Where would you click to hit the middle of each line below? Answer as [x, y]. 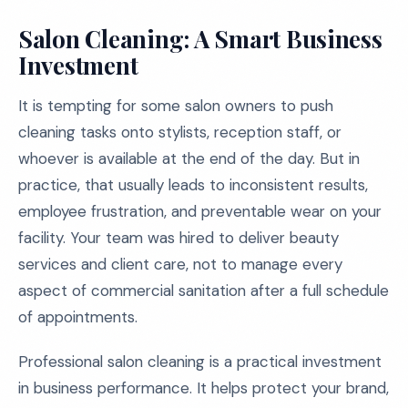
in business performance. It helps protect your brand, [204, 388]
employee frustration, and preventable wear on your [200, 211]
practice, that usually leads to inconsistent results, [193, 185]
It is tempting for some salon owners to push [176, 106]
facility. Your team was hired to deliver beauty [178, 238]
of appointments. [78, 317]
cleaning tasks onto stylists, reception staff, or [180, 132]
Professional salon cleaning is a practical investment [200, 362]
